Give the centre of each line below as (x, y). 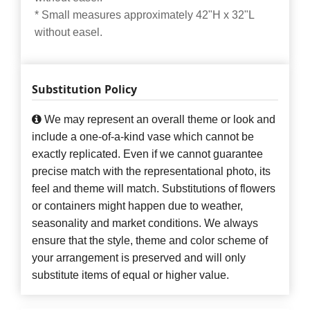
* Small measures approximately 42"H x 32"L (144, 15)
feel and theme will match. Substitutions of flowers (154, 189)
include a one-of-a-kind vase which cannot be (143, 137)
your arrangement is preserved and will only (139, 258)
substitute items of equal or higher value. (130, 275)
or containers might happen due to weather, (137, 206)
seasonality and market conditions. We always (145, 224)
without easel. (69, 33)
